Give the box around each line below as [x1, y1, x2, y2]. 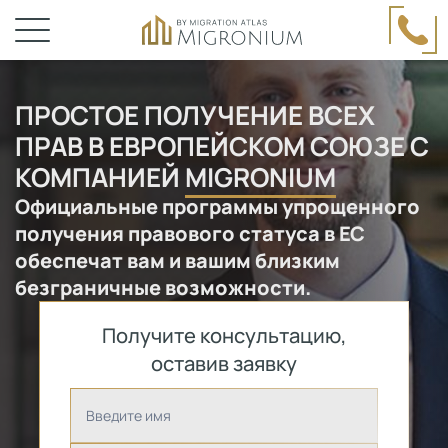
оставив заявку [151, 350, 297, 377]
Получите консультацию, [101, 322, 347, 349]
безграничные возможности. [15, 274, 311, 301]
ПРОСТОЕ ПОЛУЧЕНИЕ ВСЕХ [15, 97, 375, 133]
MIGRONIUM [185, 159, 336, 195]
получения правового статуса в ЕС [15, 220, 365, 247]
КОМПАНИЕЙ [15, 159, 185, 195]
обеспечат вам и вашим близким [15, 247, 340, 274]
